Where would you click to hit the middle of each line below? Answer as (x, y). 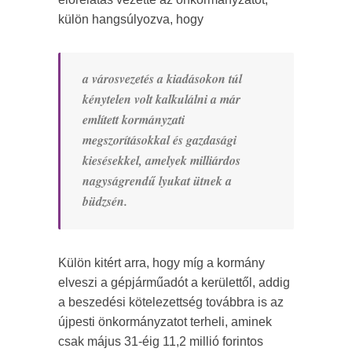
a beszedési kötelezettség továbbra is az (171, 302)
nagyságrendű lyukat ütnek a (157, 181)
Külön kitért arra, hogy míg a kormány (161, 263)
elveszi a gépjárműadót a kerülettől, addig (174, 283)
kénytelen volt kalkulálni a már (161, 99)
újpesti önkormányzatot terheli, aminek (165, 322)
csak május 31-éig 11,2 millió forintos (161, 342)
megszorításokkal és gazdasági (159, 140)
